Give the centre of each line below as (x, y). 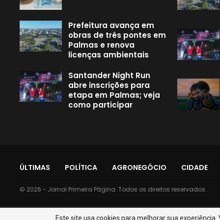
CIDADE (194, 168)
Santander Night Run (109, 75)
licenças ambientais (109, 55)
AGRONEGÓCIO (139, 168)
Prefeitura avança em (111, 25)
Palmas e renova (101, 45)
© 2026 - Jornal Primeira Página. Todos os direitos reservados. (113, 190)
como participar (100, 105)
